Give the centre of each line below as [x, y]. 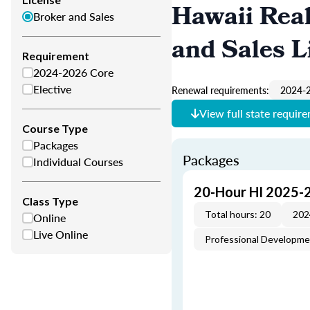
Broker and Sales [74, 16]
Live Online [61, 234]
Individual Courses [78, 162]
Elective [52, 89]
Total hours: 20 [238, 214]
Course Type [55, 128]
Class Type [50, 201]
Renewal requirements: [220, 90]
